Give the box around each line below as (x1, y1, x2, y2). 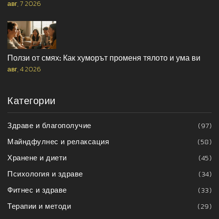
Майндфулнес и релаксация (7, 135, 109, 147)
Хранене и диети (7, 152, 67, 163)
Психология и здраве (7, 168, 83, 179)
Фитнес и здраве (7, 184, 67, 196)
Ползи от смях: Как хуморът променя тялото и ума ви (7, 51, 200, 64)
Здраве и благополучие (7, 119, 91, 131)
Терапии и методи (7, 200, 71, 212)
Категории (7, 93, 56, 108)
